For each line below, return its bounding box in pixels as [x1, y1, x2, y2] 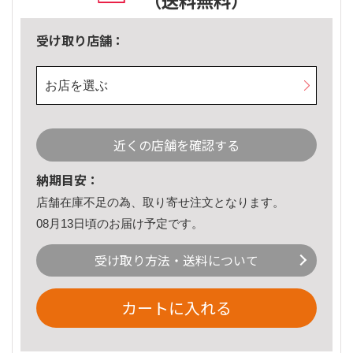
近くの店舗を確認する [113, 136, 240, 155]
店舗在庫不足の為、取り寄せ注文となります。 [36, 195, 284, 210]
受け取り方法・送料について [95, 251, 258, 270]
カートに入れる [121, 296, 232, 320]
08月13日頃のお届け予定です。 [36, 216, 203, 230]
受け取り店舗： [36, 31, 124, 50]
